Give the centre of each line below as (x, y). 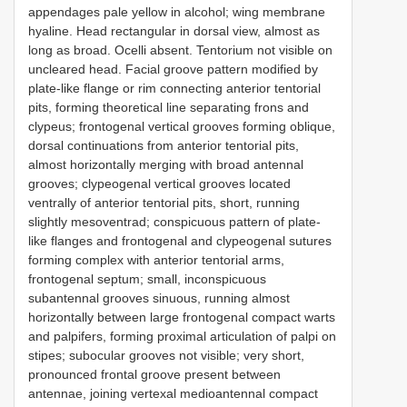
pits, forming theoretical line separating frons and (169, 107)
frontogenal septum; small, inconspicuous (147, 278)
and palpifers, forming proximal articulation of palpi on (182, 336)
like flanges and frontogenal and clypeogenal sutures (180, 240)
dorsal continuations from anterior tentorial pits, (164, 145)
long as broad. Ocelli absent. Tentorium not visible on (180, 50)
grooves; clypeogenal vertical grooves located (159, 183)
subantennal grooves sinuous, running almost (159, 298)
